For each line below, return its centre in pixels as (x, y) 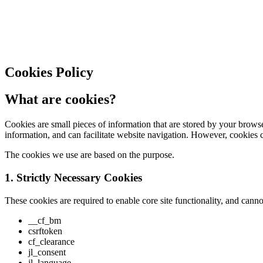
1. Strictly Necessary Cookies (73, 178)
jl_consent (47, 252)
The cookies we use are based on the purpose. (90, 155)
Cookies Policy (49, 72)
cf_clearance (51, 241)
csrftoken (45, 231)
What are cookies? (60, 100)
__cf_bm (45, 220)
